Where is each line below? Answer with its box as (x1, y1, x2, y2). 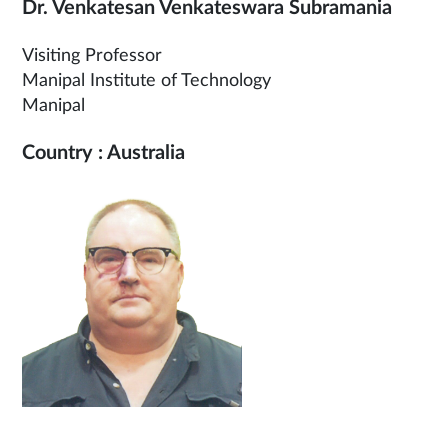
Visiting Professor (22, 47, 162, 66)
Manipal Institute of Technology (22, 72, 271, 91)
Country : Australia (22, 143, 185, 164)
